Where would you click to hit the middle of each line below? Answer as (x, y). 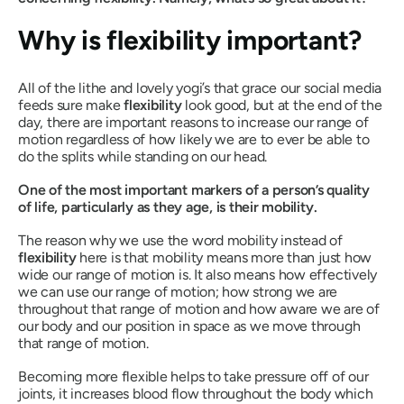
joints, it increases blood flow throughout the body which (196, 394)
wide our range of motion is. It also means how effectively (198, 275)
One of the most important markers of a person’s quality (194, 190)
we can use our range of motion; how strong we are (178, 292)
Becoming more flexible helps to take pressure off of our (193, 376)
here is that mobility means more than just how (224, 257)
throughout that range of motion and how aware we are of (199, 309)
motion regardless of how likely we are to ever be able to (194, 139)
